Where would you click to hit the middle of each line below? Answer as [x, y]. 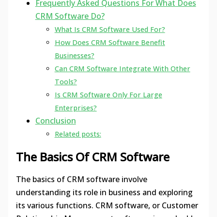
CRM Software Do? [70, 16]
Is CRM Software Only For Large [108, 95]
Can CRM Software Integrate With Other [122, 69]
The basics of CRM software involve [81, 179]
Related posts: [78, 134]
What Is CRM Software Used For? [110, 30]
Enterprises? [76, 108]
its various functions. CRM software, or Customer [107, 205]
